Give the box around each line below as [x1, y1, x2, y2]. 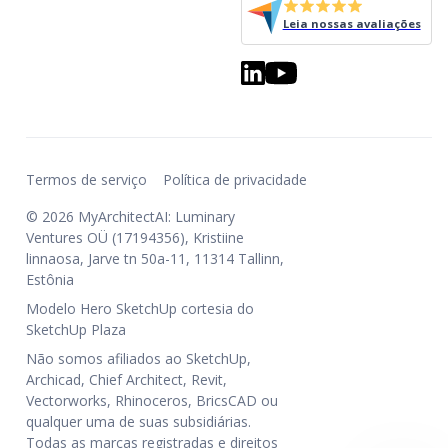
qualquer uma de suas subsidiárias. [26, 411, 251, 431]
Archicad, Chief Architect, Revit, [26, 369, 227, 389]
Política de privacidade [163, 169, 307, 189]
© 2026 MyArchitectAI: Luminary [26, 206, 235, 226]
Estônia [26, 269, 74, 289]
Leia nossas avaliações [282, 15, 421, 31]
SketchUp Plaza [26, 319, 126, 339]
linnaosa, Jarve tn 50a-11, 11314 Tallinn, [26, 248, 284, 268]
